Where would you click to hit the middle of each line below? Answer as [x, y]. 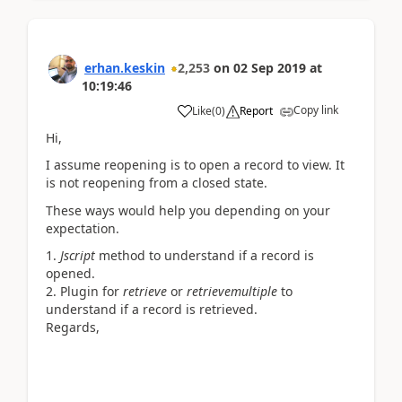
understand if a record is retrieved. [152, 309]
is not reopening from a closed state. [157, 183]
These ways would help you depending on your [188, 210]
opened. [70, 273]
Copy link [316, 109]
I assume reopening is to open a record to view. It [195, 165]
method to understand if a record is [205, 255]
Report [256, 110]
